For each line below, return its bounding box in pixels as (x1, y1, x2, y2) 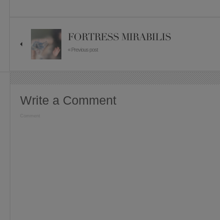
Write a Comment (20, 93, 116, 107)
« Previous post (68, 47, 98, 53)
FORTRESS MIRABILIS (68, 31, 171, 43)
